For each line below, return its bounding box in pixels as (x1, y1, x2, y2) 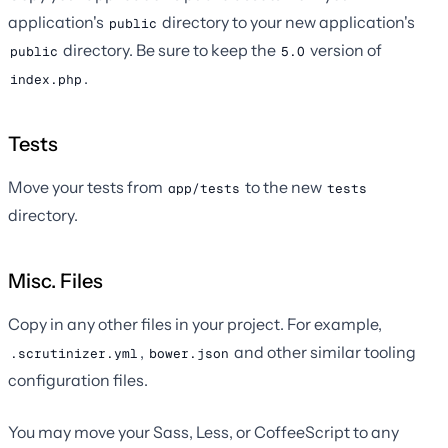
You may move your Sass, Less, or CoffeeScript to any (8, 422, 399, 443)
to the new (242, 177, 325, 198)
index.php (10, 70, 82, 88)
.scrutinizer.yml (10, 344, 138, 362)
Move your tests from (8, 177, 166, 198)
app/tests (168, 179, 240, 197)
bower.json (149, 344, 229, 362)
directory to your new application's (159, 12, 415, 33)
